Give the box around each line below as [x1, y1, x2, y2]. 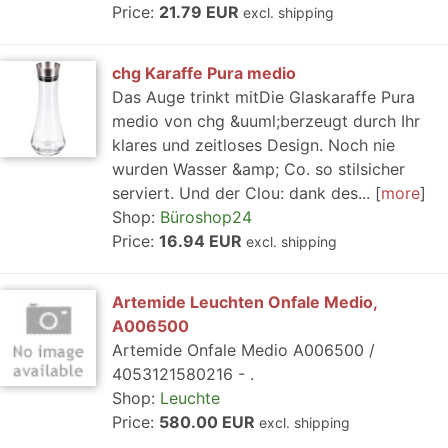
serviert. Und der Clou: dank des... [112, 183, 370, 203]
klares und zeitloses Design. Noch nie [112, 135, 395, 155]
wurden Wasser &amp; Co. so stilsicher [112, 159, 405, 179]
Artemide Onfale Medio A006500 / [112, 340, 375, 360]
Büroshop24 [160, 207, 252, 227]
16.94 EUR [159, 231, 246, 251]
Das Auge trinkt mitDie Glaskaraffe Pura [112, 87, 415, 107]
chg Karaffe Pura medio [112, 63, 296, 83]
